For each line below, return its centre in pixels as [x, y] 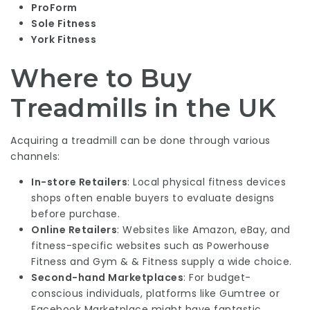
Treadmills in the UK [143, 108]
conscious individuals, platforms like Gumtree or [155, 293]
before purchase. [75, 214]
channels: [35, 156]
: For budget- [217, 277]
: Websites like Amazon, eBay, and [204, 230]
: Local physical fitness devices [207, 182]
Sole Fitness [64, 24]
